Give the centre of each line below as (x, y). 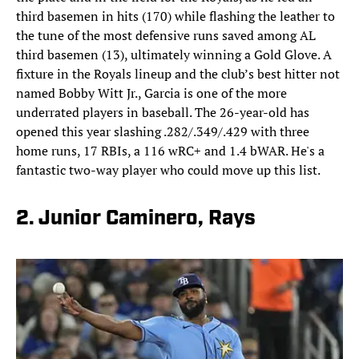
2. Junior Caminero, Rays (136, 219)
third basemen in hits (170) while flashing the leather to (175, 16)
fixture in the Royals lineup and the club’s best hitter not (178, 73)
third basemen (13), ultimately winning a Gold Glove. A (174, 54)
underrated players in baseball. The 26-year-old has (163, 112)
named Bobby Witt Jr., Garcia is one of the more (151, 93)
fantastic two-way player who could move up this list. (168, 169)
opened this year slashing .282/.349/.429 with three (163, 131)
